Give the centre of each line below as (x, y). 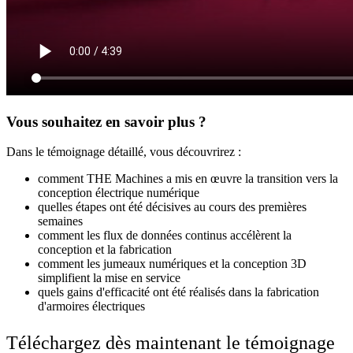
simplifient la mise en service (109, 278)
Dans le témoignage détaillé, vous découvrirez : (124, 152)
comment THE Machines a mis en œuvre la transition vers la (188, 179)
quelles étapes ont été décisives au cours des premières (172, 207)
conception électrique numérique (119, 193)
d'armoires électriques (91, 307)
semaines (60, 221)
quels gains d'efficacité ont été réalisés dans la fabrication (178, 292)
